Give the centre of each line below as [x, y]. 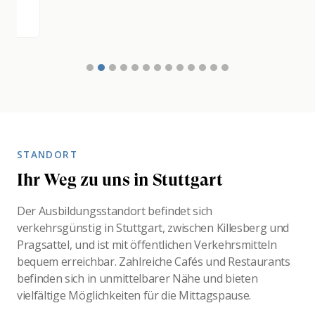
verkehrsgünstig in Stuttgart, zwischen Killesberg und [153, 227]
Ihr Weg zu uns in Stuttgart [120, 180]
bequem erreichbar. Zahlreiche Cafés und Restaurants [154, 261]
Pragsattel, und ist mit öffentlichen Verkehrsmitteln [147, 244]
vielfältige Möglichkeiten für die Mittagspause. [134, 295]
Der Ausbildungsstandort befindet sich [115, 211]
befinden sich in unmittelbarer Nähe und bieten [137, 278]
